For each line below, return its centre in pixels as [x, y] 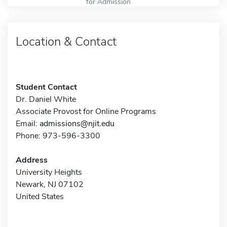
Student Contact [46, 87]
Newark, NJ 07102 [50, 184]
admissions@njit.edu [77, 123]
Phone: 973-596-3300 [58, 136]
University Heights [49, 172]
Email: [28, 123]
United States [40, 196]
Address [32, 160]
